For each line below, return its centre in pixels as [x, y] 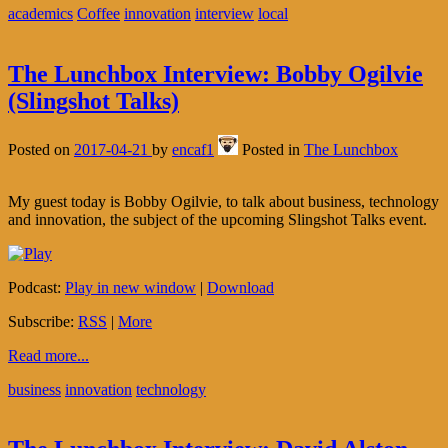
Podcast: [36, 287]
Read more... [48, 355]
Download [240, 287]
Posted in [273, 149]
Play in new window [130, 287]
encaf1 [193, 149]
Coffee [98, 13]
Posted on [41, 149]
